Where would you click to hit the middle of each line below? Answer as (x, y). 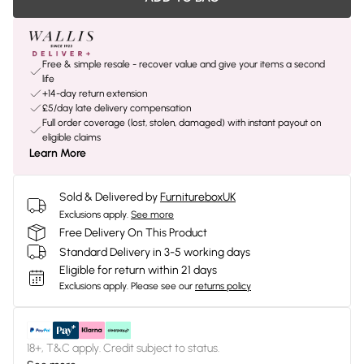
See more (152, 214)
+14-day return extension (95, 93)
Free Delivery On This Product (133, 232)
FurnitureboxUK (198, 197)
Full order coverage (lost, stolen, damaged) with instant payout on (182, 123)
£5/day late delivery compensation (117, 108)
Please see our (162, 286)
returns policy (223, 286)
